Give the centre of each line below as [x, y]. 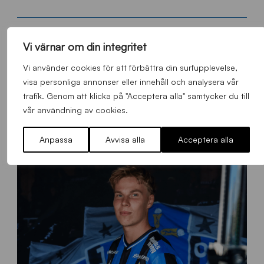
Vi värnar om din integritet [85, 47]
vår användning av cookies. [75, 110]
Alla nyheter [132, 107]
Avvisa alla [125, 139]
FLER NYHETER [132, 72]
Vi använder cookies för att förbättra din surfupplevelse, [130, 67]
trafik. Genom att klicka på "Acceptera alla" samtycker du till [136, 96]
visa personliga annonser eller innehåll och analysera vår [131, 82]
